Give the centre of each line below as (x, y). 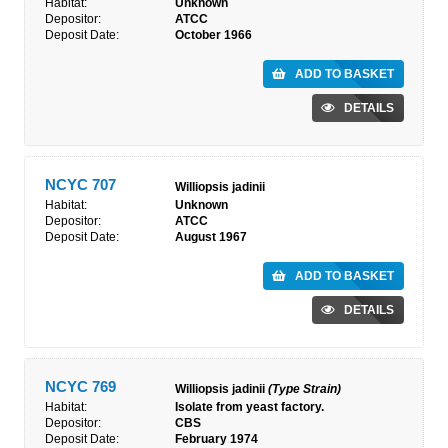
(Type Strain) (304, 389)
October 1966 (213, 35)
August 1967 (211, 237)
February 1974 (216, 439)
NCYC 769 (80, 386)
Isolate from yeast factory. (249, 407)
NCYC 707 (80, 184)
